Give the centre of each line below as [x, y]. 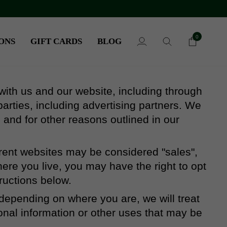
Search [175, 47]
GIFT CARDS [56, 41]
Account [152, 60]
